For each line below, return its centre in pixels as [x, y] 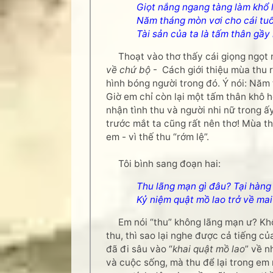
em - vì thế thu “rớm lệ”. [158, 137]
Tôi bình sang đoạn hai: [163, 164]
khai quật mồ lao [209, 249]
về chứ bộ [129, 70]
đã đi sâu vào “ [139, 249]
